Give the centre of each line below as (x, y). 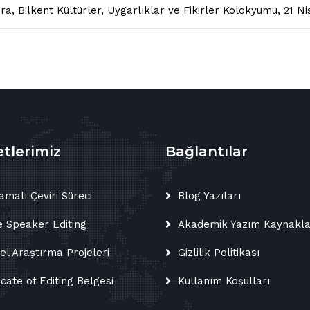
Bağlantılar (207, 152)
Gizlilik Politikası (219, 253)
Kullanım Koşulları (224, 281)
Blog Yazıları (209, 196)
